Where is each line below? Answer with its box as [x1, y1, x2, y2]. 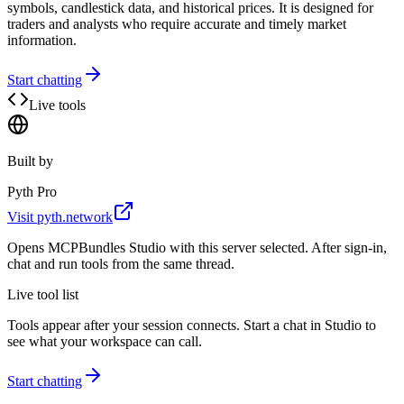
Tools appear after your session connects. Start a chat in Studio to [7, 317, 376, 333]
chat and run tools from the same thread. [7, 255, 234, 271]
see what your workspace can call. [7, 333, 202, 349]
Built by [7, 152, 53, 169]
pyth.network [37, 208, 113, 225]
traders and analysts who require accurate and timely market [7, 15, 346, 32]
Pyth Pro [7, 183, 57, 199]
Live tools [29, 96, 86, 113]
